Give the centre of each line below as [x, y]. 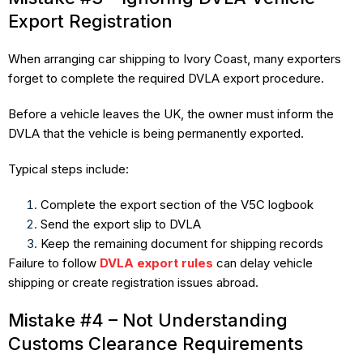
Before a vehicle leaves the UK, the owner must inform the [171, 113]
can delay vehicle [263, 263]
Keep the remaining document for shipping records [182, 243]
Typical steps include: [68, 169]
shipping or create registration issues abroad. [133, 282]
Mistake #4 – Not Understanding [148, 320]
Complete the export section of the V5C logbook [177, 204]
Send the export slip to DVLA [121, 224]
